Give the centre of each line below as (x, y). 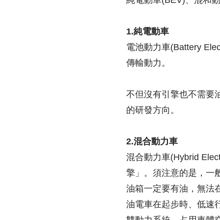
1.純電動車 (148, 32)
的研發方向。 (153, 110)
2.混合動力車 (152, 142)
